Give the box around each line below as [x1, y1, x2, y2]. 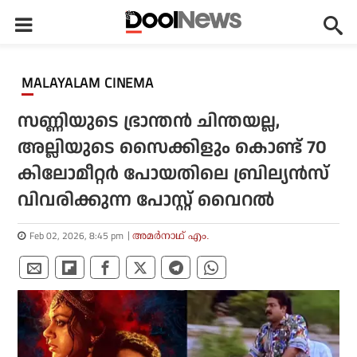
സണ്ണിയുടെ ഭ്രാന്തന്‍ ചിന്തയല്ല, [18, 108, 280, 135]
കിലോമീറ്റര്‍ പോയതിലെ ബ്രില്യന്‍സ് [18, 161, 330, 187]
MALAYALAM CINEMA [33, 73, 155, 93]
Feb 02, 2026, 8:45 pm [29, 228, 124, 243]
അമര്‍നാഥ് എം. [132, 229, 210, 241]
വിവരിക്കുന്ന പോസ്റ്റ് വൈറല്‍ [18, 187, 275, 214]
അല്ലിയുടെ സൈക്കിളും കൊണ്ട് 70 [18, 135, 328, 161]
